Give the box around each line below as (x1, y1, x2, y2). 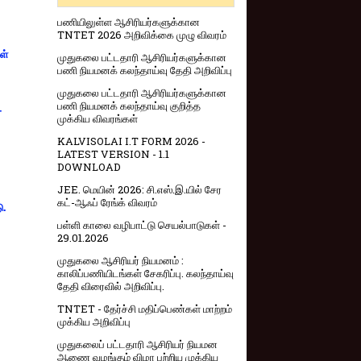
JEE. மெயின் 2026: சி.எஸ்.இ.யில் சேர (57, 182, 222, 197)
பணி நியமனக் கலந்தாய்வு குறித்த (57, 98, 201, 114)
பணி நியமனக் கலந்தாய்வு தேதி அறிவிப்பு (57, 63, 232, 78)
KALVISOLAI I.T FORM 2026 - (57, 134, 205, 149)
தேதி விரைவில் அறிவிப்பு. (57, 279, 164, 294)
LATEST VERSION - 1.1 (57, 147, 169, 162)
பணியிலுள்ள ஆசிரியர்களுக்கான (57, 15, 200, 30)
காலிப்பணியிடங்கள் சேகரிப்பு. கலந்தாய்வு (57, 266, 234, 281)
